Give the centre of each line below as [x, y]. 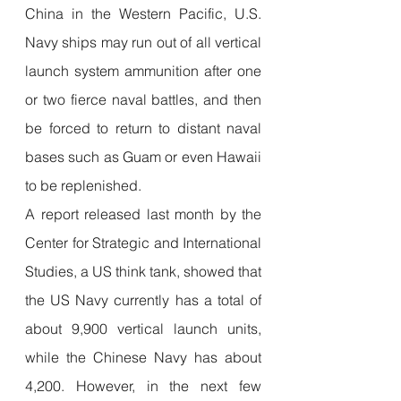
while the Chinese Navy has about [143, 357]
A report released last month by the [143, 213]
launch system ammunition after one [143, 70]
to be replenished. [83, 185]
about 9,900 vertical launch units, [143, 328]
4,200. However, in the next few [143, 385]
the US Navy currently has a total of [143, 299]
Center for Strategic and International [143, 242]
